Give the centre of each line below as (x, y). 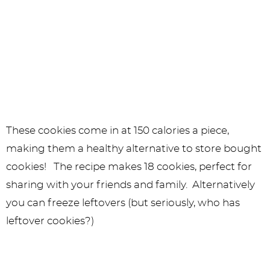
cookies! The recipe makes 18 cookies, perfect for (129, 167)
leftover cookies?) (50, 221)
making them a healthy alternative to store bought (134, 149)
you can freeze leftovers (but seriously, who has (123, 203)
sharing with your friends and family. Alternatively (130, 185)
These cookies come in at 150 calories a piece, (118, 131)
